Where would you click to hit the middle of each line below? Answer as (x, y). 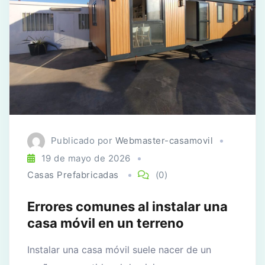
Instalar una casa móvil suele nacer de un (119, 250)
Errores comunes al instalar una (127, 207)
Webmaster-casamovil (164, 141)
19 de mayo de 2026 (86, 159)
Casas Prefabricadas (73, 175)
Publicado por (83, 141)
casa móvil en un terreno (106, 223)
